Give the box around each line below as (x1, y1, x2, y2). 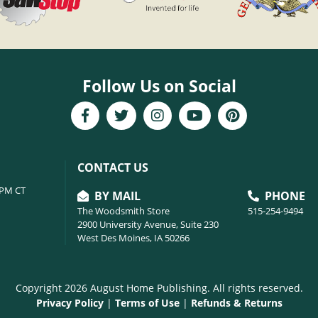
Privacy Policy (35, 295, 104, 309)
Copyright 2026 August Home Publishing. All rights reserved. (15, 280, 303, 295)
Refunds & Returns (190, 295, 283, 309)
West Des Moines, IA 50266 (77, 231, 190, 245)
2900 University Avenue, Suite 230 (77, 218, 219, 231)
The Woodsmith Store (77, 204, 170, 218)
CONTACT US (77, 160, 148, 176)
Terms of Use (114, 295, 180, 309)
